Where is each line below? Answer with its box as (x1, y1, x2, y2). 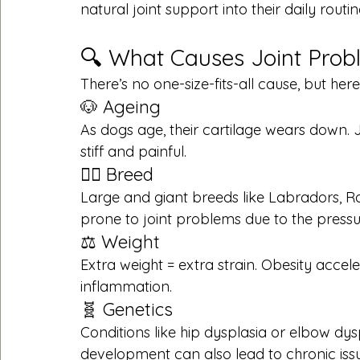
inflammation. (80, 276, 172, 296)
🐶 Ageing (80, 95, 161, 118)
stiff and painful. (80, 141, 186, 161)
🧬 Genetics (80, 297, 173, 321)
